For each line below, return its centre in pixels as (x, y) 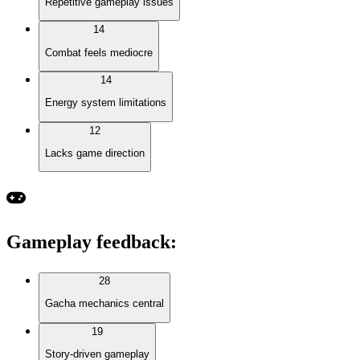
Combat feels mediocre (99, 52)
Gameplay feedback (88, 242)
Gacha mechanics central (104, 304)
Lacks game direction (95, 153)
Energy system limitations (106, 103)
